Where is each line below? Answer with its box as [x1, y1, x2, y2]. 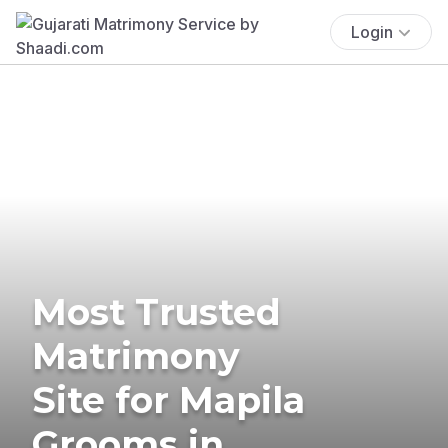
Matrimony [32, 333, 240, 378]
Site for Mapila [32, 377, 305, 422]
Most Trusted [32, 289, 281, 334]
